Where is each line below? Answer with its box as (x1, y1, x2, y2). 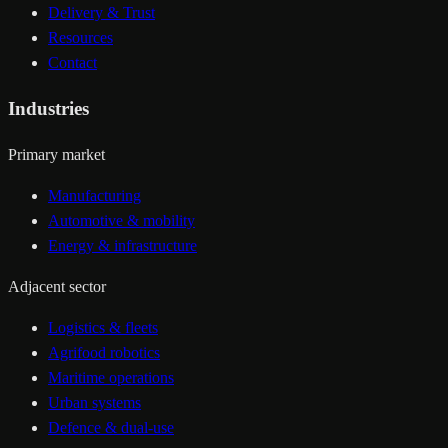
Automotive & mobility (48, 211, 195, 229)
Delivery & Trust (48, 4, 155, 22)
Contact (48, 54, 97, 72)
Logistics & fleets (48, 318, 158, 336)
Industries (8, 98, 89, 120)
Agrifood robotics (48, 343, 160, 361)
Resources (48, 29, 113, 47)
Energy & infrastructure (48, 236, 197, 254)
